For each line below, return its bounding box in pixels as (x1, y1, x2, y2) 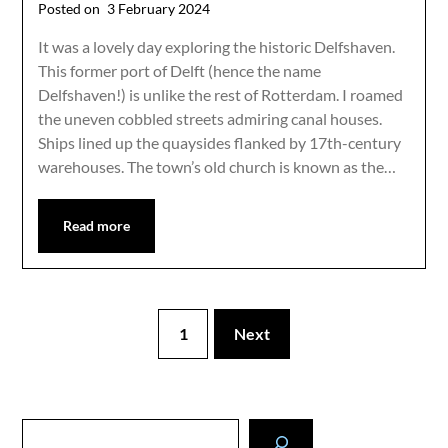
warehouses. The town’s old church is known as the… (38, 156, 397, 176)
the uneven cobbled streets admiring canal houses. (38, 108, 383, 128)
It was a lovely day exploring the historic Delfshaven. (38, 36, 396, 56)
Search (21, 420, 65, 438)
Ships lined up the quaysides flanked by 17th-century (38, 132, 402, 152)
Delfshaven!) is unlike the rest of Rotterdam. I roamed (38, 84, 404, 104)
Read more (63, 216, 131, 234)
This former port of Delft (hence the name (38, 60, 322, 80)
